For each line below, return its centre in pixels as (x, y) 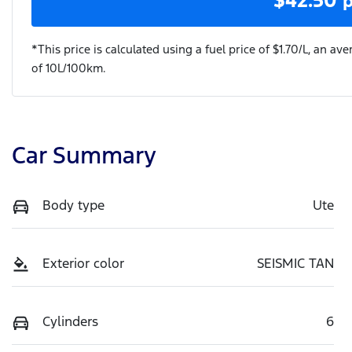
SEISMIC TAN (295, 263)
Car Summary (84, 155)
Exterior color (83, 263)
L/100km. (82, 68)
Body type (73, 205)
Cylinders (70, 321)
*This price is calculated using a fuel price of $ (155, 49)
